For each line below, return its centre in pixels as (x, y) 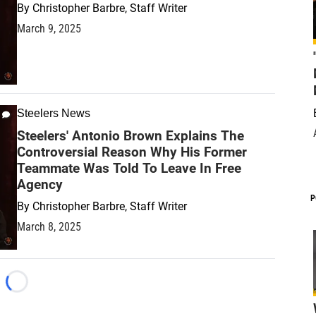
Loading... (41, 288)
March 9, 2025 (49, 28)
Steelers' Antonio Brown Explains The (130, 135)
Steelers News (54, 113)
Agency (40, 184)
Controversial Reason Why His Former (132, 152)
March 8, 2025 (49, 226)
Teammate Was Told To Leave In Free (129, 168)
